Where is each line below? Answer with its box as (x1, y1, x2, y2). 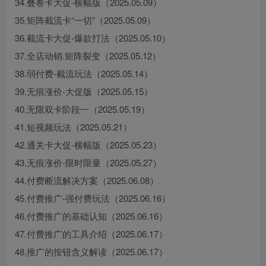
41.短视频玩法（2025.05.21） (15, 121, 132, 133)
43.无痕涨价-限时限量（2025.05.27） (15, 156, 161, 169)
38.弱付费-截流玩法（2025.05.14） (15, 67, 153, 80)
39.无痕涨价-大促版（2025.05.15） (15, 85, 153, 97)
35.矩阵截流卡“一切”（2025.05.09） (15, 14, 156, 26)
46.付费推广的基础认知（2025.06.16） (15, 210, 167, 222)
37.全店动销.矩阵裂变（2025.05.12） (15, 49, 161, 62)
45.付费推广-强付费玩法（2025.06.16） (15, 192, 170, 204)
